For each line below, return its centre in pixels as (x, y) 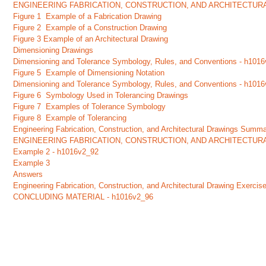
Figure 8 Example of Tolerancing (70, 118)
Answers (28, 174)
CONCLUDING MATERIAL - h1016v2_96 (83, 197)
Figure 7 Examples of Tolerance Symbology (90, 107)
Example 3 (32, 163)
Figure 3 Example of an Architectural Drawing (91, 39)
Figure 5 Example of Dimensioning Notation (89, 73)
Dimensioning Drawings (53, 50)
